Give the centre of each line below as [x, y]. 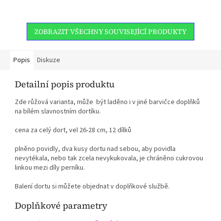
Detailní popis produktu [65, 84]
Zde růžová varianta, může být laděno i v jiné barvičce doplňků [107, 102]
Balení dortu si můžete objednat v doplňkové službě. [92, 186]
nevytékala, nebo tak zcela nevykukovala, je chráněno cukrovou [109, 158]
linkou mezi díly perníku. [51, 167]
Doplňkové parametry [61, 205]
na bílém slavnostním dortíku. [58, 111]
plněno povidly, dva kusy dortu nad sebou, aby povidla [95, 149]
